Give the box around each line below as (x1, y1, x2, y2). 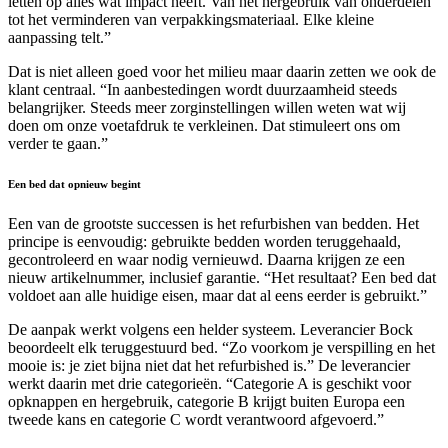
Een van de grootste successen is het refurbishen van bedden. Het (8, 214, 419, 232)
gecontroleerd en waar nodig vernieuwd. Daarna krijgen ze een (8, 250, 405, 268)
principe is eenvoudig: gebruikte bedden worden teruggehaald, (8, 232, 401, 250)
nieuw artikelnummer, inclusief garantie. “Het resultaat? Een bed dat (8, 268, 436, 286)
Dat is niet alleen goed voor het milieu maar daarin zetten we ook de (8, 62, 436, 80)
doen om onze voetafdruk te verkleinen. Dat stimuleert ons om (8, 116, 400, 134)
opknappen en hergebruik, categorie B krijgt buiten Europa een (8, 392, 405, 410)
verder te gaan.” (8, 134, 108, 152)
